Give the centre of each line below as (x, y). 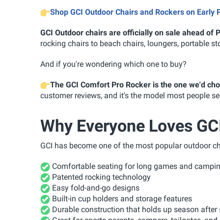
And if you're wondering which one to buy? (113, 64)
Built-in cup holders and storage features (121, 198)
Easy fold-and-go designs (95, 188)
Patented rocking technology (100, 177)
